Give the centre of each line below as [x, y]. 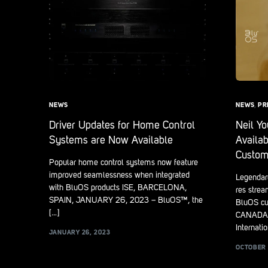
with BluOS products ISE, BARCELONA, [118, 188]
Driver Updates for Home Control [122, 126]
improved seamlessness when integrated [119, 176]
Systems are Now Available [111, 141]
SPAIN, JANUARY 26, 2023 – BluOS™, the [126, 201]
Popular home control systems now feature [124, 163]
